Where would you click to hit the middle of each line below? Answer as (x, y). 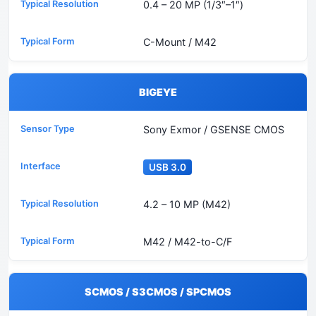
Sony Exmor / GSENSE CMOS (213, 130)
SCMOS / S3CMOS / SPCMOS (158, 292)
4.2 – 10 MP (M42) (187, 205)
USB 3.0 (167, 168)
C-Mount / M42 (180, 42)
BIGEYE (158, 92)
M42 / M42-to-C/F (187, 242)
